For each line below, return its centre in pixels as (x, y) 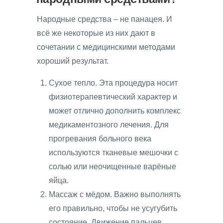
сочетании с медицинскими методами (106, 47)
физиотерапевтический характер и (113, 97)
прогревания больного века (100, 138)
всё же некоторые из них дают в (96, 33)
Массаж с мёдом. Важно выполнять (115, 194)
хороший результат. (73, 61)
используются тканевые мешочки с (113, 152)
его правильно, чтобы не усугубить (113, 208)
